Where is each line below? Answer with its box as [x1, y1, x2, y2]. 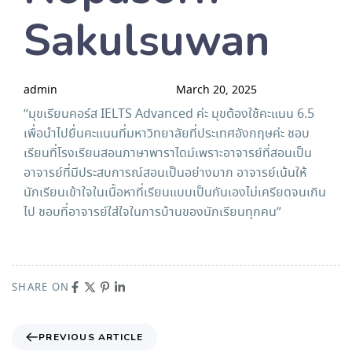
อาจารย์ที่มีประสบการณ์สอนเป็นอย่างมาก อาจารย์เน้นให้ [24, 164, 306, 183]
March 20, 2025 [176, 82, 257, 99]
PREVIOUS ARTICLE [38, 331, 144, 344]
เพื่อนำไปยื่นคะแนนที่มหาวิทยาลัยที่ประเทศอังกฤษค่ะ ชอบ [24, 125, 310, 144]
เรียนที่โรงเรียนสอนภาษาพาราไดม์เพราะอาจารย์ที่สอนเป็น [24, 145, 312, 163]
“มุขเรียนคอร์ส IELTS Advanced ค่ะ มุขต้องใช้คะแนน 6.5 [24, 105, 314, 124]
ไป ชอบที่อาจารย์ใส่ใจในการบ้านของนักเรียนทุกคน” [24, 203, 281, 222]
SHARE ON [12, 280, 70, 296]
